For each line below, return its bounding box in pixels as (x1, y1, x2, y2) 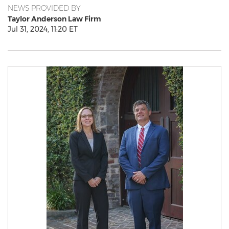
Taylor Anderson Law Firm (8, 14, 101, 24)
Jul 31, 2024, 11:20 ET (8, 25, 78, 34)
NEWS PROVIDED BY (8, 4, 81, 13)
